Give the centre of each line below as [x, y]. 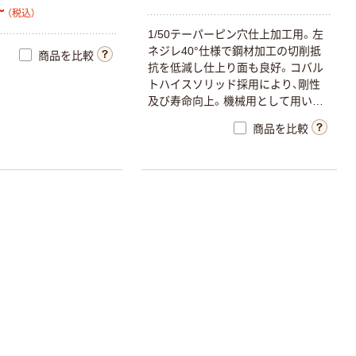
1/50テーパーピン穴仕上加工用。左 [236, 34]
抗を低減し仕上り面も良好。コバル [236, 67]
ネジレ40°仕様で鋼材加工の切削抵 [235, 50]
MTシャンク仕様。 [194, 117]
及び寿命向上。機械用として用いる [236, 101]
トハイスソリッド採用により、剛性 [234, 84]
